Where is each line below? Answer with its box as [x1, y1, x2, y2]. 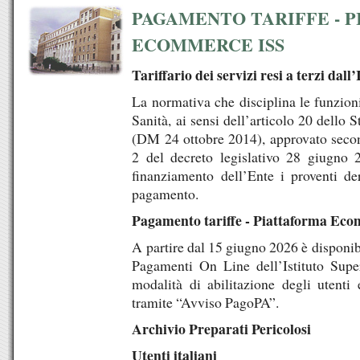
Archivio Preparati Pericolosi [132, 318, 312, 339]
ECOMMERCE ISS [132, 31, 285, 58]
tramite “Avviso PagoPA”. [132, 292, 280, 312]
